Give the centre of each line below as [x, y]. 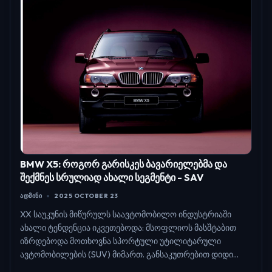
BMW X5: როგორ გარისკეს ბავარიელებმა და [124, 164]
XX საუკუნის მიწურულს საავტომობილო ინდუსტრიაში [126, 215]
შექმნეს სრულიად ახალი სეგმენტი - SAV [112, 178]
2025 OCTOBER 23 [86, 196]
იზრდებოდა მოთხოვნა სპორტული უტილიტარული [121, 241]
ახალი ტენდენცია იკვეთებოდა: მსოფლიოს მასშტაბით [128, 228]
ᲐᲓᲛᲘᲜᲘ [31, 196]
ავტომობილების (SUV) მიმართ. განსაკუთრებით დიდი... [129, 255]
